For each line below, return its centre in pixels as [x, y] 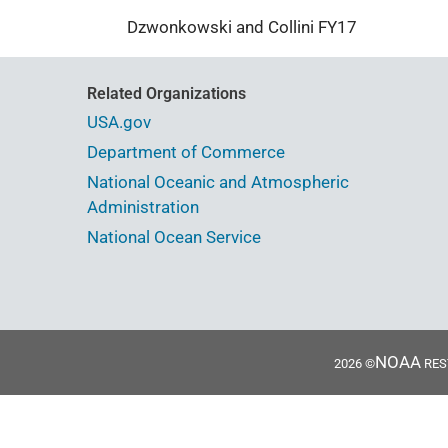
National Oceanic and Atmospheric [218, 182]
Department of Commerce [186, 152]
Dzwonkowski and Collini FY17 [242, 27]
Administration [143, 207]
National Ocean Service [174, 237]
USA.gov [119, 122]
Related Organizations [166, 94]
